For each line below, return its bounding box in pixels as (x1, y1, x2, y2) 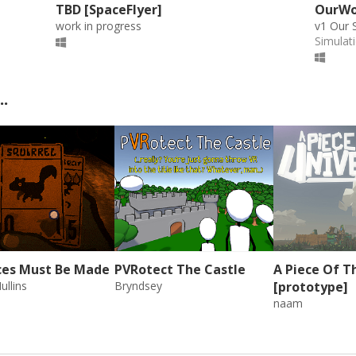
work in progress (56, 17, 141, 33)
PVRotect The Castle (114, 261, 246, 279)
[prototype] (273, 278, 348, 296)
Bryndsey (114, 278, 162, 294)
